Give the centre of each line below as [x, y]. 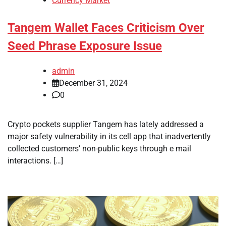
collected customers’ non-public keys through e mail [99, 148]
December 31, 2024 [93, 83]
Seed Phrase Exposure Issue [85, 46]
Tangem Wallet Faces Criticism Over [106, 28]
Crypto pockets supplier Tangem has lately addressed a [106, 124]
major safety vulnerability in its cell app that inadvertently [109, 136]
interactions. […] [35, 160]
